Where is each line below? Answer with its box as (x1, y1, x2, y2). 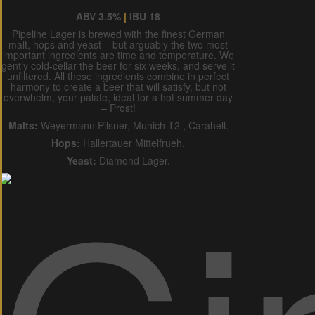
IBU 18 (127, 8, 160, 23)
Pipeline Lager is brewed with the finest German (11, 26, 225, 41)
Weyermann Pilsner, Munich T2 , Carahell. (40, 117, 229, 132)
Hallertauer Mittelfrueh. (80, 135, 185, 150)
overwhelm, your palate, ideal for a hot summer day (4, 89, 233, 104)
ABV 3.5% (76, 8, 124, 23)
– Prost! (101, 100, 136, 115)
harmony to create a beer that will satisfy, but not (10, 79, 226, 94)
